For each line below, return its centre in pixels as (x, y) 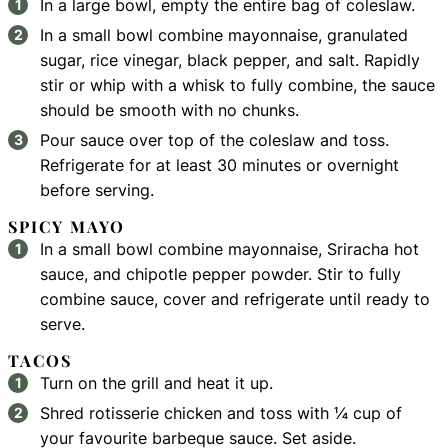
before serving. (97, 190)
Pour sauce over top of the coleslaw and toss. (215, 140)
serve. (63, 324)
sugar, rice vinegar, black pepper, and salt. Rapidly (230, 60)
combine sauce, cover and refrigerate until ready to (235, 299)
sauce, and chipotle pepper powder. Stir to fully (221, 274)
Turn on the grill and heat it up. (157, 383)
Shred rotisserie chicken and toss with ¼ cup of (221, 413)
